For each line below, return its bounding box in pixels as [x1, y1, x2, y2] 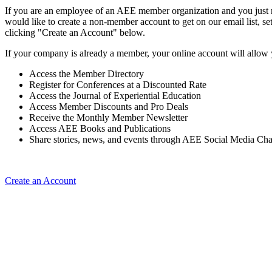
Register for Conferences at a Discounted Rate [29, 80, 206, 90]
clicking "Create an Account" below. [5, 27, 145, 38]
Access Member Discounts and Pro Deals [29, 101, 188, 112]
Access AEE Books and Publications [29, 123, 171, 134]
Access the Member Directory [29, 69, 144, 80]
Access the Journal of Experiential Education [29, 90, 201, 101]
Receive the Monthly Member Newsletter [29, 112, 188, 123]
